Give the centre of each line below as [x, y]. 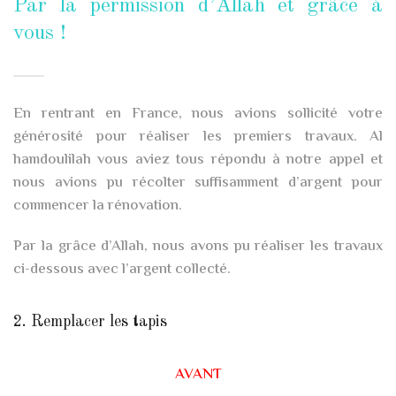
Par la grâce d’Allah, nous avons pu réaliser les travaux [198, 247]
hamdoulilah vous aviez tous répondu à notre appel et [198, 160]
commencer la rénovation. [98, 206]
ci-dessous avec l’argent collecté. [122, 270]
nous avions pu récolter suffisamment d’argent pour [198, 183]
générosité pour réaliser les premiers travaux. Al [198, 137]
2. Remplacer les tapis [90, 322]
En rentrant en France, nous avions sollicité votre [198, 114]
